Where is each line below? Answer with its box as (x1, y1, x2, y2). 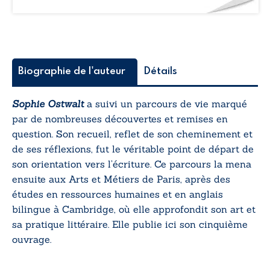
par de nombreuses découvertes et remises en (12, 113, 228, 125)
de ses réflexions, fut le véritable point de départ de (12, 143, 254, 155)
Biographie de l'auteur (18, 66, 125, 77)
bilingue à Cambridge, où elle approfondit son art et (12, 203, 256, 216)
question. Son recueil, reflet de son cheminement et (12, 128, 253, 140)
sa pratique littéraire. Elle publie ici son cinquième (12, 218, 248, 231)
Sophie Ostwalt (12, 98, 84, 110)
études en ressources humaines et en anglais (12, 188, 223, 201)
